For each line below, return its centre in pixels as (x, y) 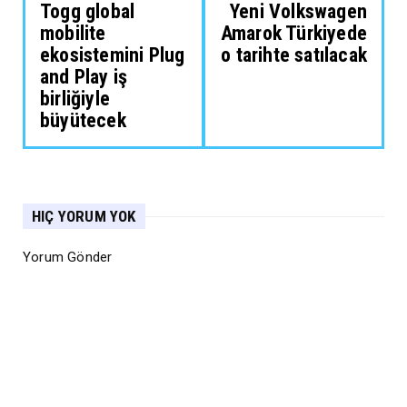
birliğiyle (75, 99)
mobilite (73, 33)
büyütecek (83, 120)
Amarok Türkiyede (293, 33)
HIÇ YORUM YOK (84, 216)
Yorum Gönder (68, 257)
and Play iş (84, 77)
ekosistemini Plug (113, 55)
